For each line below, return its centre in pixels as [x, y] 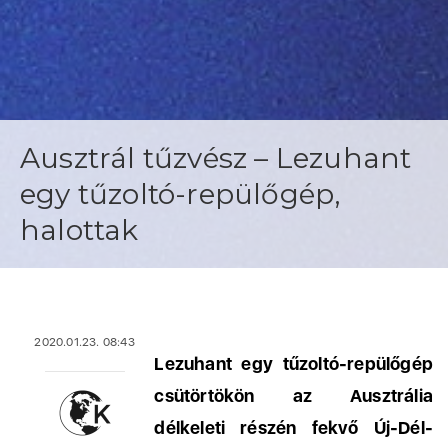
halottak [79, 230]
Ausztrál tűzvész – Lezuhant [216, 158]
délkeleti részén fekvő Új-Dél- [293, 427]
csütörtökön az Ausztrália [293, 395]
